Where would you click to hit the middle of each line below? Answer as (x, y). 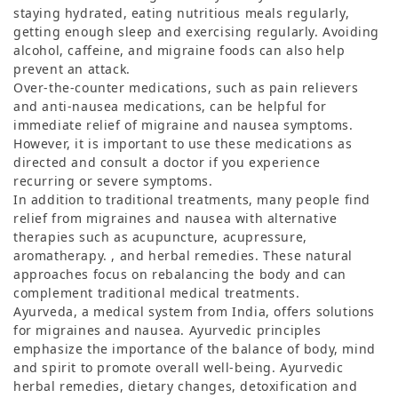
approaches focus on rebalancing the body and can (180, 274)
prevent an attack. (72, 68)
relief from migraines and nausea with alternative (175, 218)
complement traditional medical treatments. (157, 292)
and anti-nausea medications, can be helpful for (170, 106)
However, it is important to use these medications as (183, 143)
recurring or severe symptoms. (113, 180)
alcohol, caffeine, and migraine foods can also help (179, 50)
